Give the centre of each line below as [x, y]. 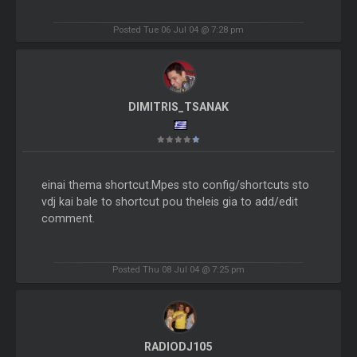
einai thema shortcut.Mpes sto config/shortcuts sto [175, 184]
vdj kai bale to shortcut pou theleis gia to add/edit [169, 201]
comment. [68, 218]
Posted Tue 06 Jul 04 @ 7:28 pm [178, 29]
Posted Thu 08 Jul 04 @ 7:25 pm [178, 270]
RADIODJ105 [178, 347]
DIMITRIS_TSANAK [178, 106]
